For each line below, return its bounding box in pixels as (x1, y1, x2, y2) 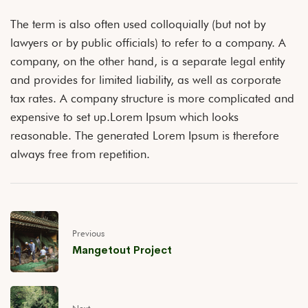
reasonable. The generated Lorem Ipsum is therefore (10, 129, 279, 143)
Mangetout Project (72, 243, 172, 257)
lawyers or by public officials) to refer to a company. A (10, 36, 286, 50)
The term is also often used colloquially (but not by (10, 17, 265, 32)
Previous (72, 228, 104, 239)
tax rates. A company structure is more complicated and (10, 91, 294, 106)
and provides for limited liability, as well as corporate (10, 73, 281, 87)
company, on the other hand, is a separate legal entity (10, 54, 285, 69)
